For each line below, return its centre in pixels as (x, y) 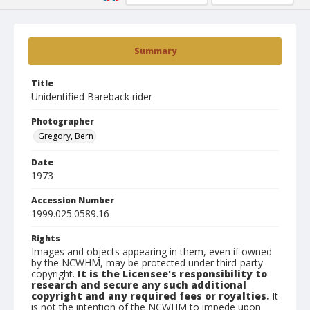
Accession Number (73, 200)
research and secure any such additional (139, 285)
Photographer (63, 121)
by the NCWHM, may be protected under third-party (147, 263)
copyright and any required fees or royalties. (150, 296)
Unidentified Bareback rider (92, 97)
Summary (155, 51)
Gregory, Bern (66, 136)
